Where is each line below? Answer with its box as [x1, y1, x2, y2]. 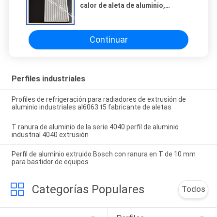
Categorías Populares [31, 183, 144, 197]
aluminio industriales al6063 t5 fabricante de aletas [11, 103, 171, 111]
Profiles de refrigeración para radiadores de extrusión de [11, 95, 186, 103]
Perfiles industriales [11, 74, 85, 83]
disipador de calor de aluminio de [80, 9, 188, 17]
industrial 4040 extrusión [11, 130, 89, 139]
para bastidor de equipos [11, 158, 89, 166]
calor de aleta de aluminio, [80, 1, 165, 9]
